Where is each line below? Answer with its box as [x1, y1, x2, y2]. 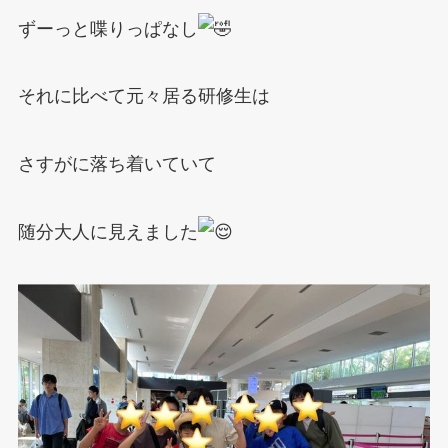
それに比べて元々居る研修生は [17, 86, 270, 107]
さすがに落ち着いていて [17, 154, 216, 175]
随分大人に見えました [17, 222, 198, 243]
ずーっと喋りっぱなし [17, 18, 198, 39]
